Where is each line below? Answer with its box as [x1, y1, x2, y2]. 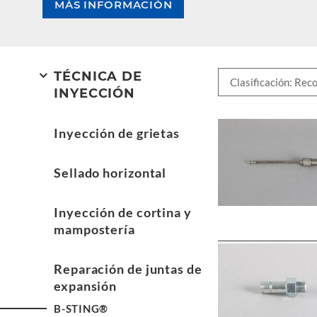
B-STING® [54, 302, 108, 315]
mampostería [54, 221, 135, 237]
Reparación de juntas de [54, 261, 202, 277]
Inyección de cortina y [54, 204, 192, 220]
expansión [54, 278, 117, 294]
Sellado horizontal [54, 165, 167, 180]
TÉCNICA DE [54, 69, 143, 84]
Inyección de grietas [54, 125, 180, 141]
